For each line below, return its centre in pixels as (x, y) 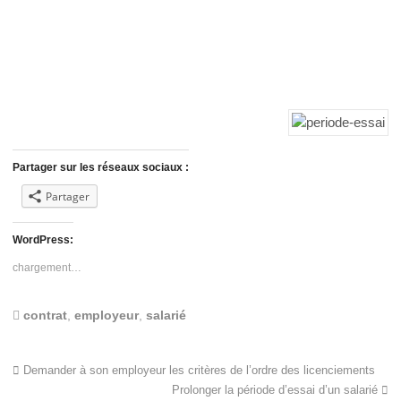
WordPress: (43, 239)
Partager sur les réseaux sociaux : (101, 168)
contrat (45, 315)
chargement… (47, 267)
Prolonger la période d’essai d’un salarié (277, 390)
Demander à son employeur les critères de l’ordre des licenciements (197, 370)
